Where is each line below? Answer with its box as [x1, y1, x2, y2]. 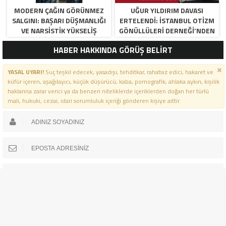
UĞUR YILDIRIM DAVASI [131, 5, 204, 16]
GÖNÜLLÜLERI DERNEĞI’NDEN [119, 25, 215, 36]
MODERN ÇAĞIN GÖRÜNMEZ [14, 5, 104, 16]
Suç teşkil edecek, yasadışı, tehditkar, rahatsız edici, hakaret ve [43, 67, 213, 77]
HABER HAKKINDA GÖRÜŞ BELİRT [53, 44, 173, 56]
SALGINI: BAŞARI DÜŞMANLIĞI [12, 15, 106, 26]
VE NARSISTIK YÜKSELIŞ [21, 25, 97, 36]
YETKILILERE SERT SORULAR [122, 35, 213, 46]
